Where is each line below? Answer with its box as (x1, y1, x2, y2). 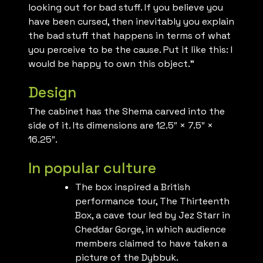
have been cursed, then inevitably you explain (28, 15, 234, 28)
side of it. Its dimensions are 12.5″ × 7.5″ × (28, 119, 213, 132)
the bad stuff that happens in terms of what (28, 29, 231, 42)
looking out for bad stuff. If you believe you (28, 1, 223, 14)
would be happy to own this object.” (28, 58, 194, 70)
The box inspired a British (75, 181, 190, 194)
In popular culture (28, 159, 156, 178)
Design (28, 83, 76, 102)
